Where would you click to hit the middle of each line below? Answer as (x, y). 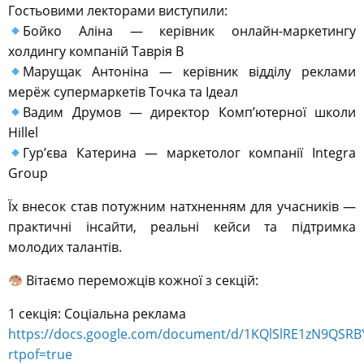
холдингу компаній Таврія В (96, 52)
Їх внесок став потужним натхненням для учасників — (182, 207)
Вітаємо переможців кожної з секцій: (141, 281)
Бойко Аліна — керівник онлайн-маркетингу (189, 31)
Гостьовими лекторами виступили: (118, 11)
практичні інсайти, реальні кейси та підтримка (182, 227)
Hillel (23, 133)
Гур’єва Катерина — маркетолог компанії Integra (189, 153)
